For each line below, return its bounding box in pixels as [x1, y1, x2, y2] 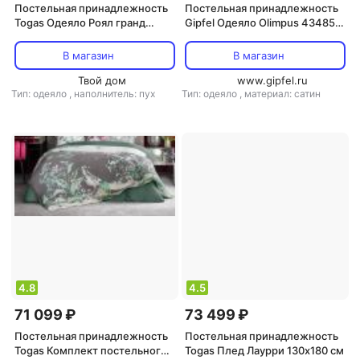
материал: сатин [244, 88, 321, 100]
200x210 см [14, 31, 75, 43]
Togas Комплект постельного [14, 344, 167, 357]
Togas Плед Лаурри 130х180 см [185, 344, 344, 357]
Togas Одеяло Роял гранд [14, 16, 145, 29]
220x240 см [185, 31, 247, 43]
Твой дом [78, 74, 126, 87]
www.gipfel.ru [237, 74, 308, 87]
